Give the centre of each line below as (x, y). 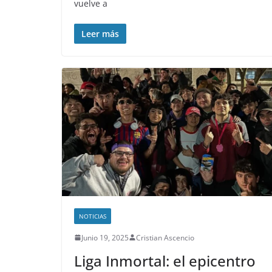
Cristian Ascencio (165, 237)
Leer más (100, 34)
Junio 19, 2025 (105, 237)
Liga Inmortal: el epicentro (165, 260)
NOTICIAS (93, 216)
